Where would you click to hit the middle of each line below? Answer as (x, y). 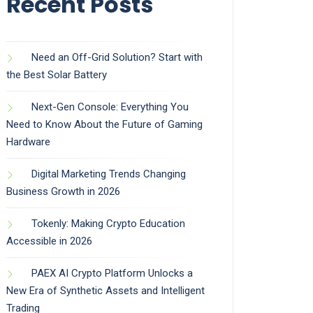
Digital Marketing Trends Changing (109, 174)
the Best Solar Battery (57, 75)
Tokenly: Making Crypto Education (108, 224)
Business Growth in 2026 (63, 192)
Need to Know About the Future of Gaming (104, 125)
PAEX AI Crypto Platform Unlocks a (112, 274)
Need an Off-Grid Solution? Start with (117, 58)
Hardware (28, 142)
